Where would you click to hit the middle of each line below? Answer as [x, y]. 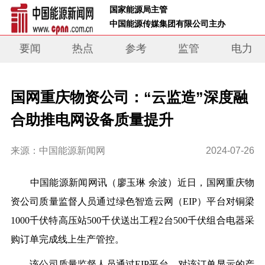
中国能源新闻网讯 [59, 183]
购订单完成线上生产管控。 [67, 240]
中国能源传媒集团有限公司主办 [174, 23]
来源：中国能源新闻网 [58, 151]
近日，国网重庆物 [216, 183]
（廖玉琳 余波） [142, 183]
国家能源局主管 [140, 9]
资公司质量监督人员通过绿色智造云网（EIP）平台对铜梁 [132, 202]
